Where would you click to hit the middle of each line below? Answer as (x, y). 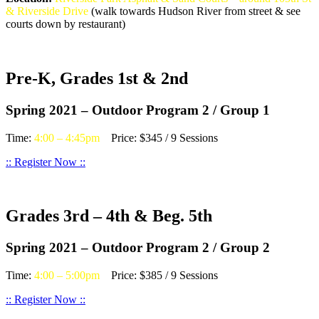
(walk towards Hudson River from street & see (194, 11)
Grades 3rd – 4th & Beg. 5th (109, 216)
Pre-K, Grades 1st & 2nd (97, 78)
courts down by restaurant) (66, 23)
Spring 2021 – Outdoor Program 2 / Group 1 (138, 110)
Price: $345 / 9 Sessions (159, 137)
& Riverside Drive (47, 11)
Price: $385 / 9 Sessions (159, 276)
